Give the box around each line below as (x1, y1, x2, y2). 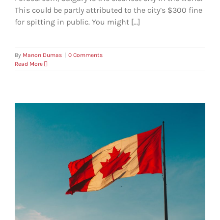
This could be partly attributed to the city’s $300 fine (15, 5, 202, 15)
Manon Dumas (23, 52, 62, 58)
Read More (15, 60, 43, 67)
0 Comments (68, 52, 103, 58)
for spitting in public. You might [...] (15, 17, 140, 27)
